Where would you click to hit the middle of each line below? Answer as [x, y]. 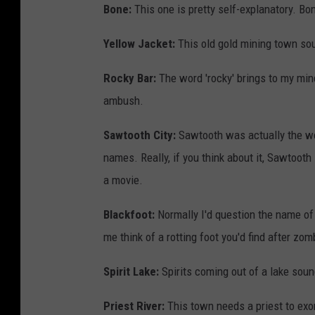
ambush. [123, 100]
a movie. [123, 180]
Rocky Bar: [130, 78]
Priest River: [134, 306]
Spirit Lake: [131, 271]
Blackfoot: [129, 214]
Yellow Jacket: [139, 43]
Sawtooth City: [140, 135]
